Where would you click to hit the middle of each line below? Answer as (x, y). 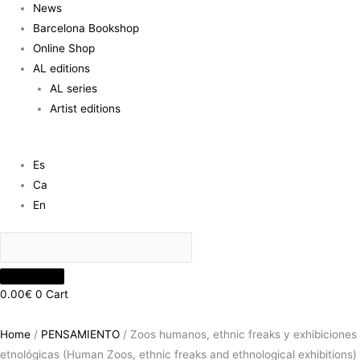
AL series (73, 88)
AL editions (62, 68)
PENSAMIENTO (80, 335)
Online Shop (64, 48)
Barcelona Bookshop (86, 28)
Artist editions (85, 108)
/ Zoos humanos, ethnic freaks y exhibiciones (238, 335)
